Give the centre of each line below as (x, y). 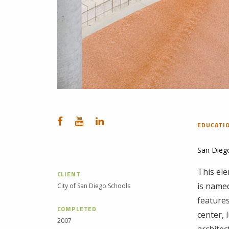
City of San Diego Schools (94, 186)
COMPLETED (77, 209)
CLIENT (69, 174)
